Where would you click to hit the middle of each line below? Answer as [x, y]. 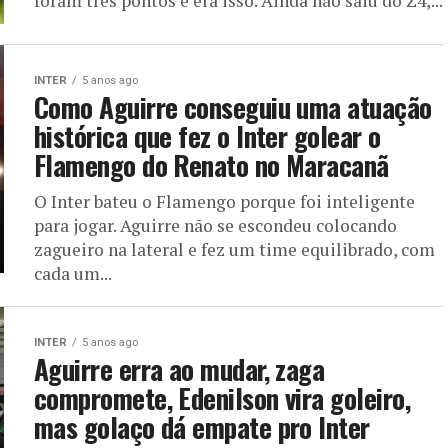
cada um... [73, 273]
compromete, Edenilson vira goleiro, [222, 398]
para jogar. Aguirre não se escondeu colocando [215, 225]
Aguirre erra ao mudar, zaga [179, 369]
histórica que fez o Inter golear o [207, 136]
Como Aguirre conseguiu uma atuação [233, 107]
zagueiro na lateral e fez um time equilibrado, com [234, 249]
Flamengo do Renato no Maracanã [211, 165]
